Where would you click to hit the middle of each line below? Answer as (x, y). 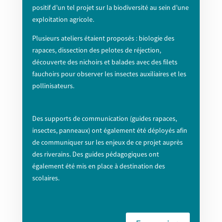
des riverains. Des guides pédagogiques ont (95, 154)
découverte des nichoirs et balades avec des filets (105, 62)
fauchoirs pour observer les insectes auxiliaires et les (109, 74)
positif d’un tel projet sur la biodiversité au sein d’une (110, 8)
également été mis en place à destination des (98, 166)
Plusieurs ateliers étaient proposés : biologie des (103, 38)
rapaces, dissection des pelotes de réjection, (96, 50)
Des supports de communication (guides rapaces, (104, 119)
